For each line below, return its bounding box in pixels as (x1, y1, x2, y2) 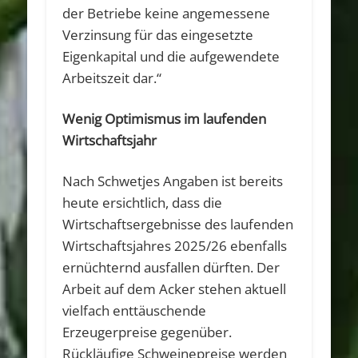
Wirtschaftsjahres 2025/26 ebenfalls (62, 236, 288, 255)
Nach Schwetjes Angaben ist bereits (62, 171, 284, 190)
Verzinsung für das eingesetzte (62, 25, 254, 44)
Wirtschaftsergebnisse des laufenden (62, 214, 294, 233)
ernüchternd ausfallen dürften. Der (62, 257, 280, 276)
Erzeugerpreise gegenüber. (62, 322, 233, 341)
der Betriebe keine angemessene (62, 3, 271, 22)
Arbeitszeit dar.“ (62, 68, 162, 87)
